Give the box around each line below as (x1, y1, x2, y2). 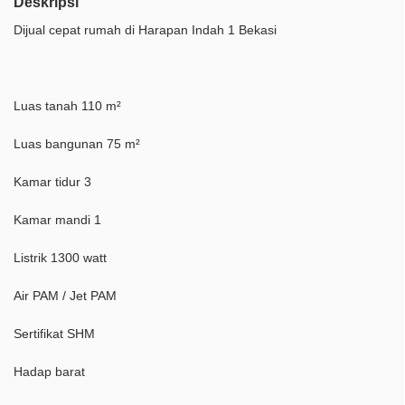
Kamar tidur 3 (14, 174, 91, 190)
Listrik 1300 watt (14, 250, 107, 266)
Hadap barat (14, 364, 85, 380)
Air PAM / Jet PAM (14, 288, 117, 304)
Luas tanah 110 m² (14, 99, 121, 114)
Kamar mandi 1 (14, 212, 101, 228)
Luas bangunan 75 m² (14, 137, 140, 152)
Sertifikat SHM (14, 326, 95, 342)
